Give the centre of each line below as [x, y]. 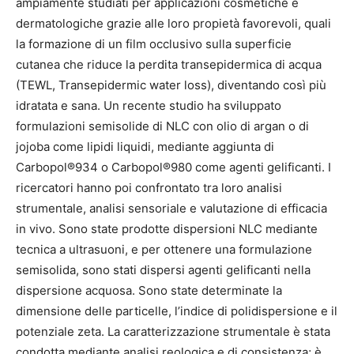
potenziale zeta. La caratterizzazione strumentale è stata [173, 331]
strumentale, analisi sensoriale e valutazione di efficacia [171, 208]
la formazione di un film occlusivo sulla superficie [154, 43]
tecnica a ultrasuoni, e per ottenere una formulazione [164, 249]
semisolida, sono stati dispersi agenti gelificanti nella [163, 269]
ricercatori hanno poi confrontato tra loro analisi [149, 187]
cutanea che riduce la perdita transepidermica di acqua [169, 64]
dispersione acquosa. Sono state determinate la [149, 290]
